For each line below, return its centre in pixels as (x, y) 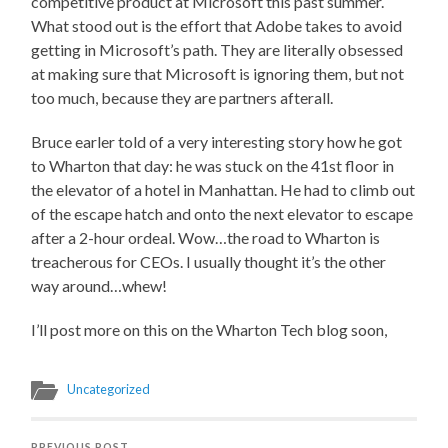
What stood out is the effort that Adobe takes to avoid (217, 25)
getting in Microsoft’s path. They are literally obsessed (217, 49)
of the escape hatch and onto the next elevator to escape (222, 213)
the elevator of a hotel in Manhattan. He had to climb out (223, 189)
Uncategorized (109, 388)
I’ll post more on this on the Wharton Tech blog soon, (209, 329)
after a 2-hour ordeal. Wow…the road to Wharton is (206, 237)
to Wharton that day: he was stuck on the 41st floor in (213, 165)
